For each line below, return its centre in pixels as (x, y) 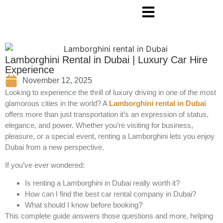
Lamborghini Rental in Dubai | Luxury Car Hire (106, 59)
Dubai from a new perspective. (55, 147)
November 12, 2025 (57, 81)
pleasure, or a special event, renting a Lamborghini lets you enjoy (110, 136)
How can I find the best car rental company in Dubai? (111, 194)
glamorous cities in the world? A (57, 103)
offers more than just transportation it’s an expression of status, (107, 114)
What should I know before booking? (84, 205)
